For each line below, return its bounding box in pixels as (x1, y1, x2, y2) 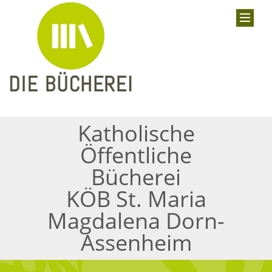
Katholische (77, 118, 195, 148)
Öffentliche (80, 140, 192, 170)
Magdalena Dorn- (47, 205, 225, 236)
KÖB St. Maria (66, 183, 206, 214)
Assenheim (80, 227, 192, 257)
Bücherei (91, 161, 181, 192)
